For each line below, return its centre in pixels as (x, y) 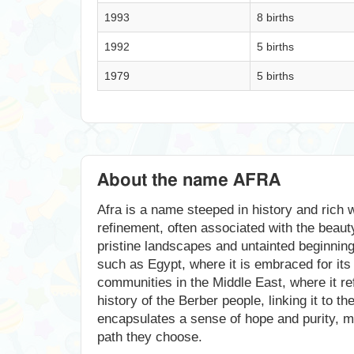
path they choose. (150, 337)
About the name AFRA (189, 180)
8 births (275, 17)
